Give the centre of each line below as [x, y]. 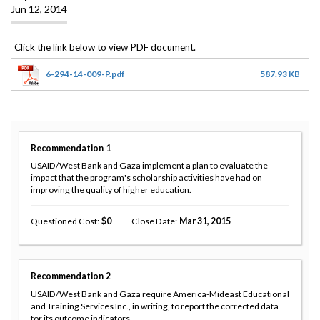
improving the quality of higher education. [111, 190]
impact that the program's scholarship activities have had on [146, 178]
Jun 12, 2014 [39, 9]
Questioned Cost [64, 221]
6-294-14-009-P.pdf [85, 74]
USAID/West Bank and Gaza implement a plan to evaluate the [149, 166]
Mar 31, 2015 [205, 221]
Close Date [153, 221]
